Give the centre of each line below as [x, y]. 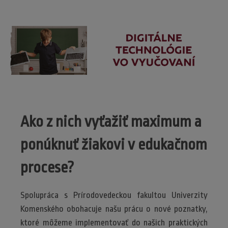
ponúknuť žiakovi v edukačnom [114, 145]
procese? [47, 167]
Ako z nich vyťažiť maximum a [111, 122]
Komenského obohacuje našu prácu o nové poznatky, [114, 209]
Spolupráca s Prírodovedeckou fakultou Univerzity [114, 195]
